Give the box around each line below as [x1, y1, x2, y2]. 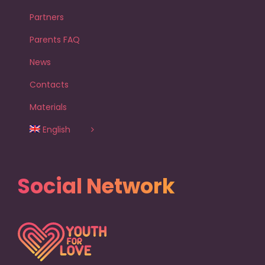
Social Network [18, 172, 175, 201]
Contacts [30, 78, 69, 91]
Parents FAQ [30, 33, 80, 46]
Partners [30, 11, 64, 23]
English [43, 123, 71, 135]
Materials [30, 101, 67, 113]
